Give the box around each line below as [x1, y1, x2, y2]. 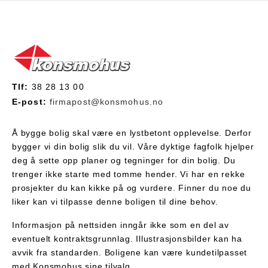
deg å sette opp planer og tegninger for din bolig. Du [12, 155, 236, 165]
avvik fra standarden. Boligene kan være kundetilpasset [12, 247, 248, 257]
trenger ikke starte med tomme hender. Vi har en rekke [12, 169, 245, 179]
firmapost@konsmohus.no [49, 96, 164, 106]
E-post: [12, 96, 50, 106]
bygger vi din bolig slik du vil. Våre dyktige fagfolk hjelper [12, 141, 254, 151]
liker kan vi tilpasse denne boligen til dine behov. [12, 196, 218, 206]
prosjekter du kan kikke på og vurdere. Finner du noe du [12, 182, 251, 193]
